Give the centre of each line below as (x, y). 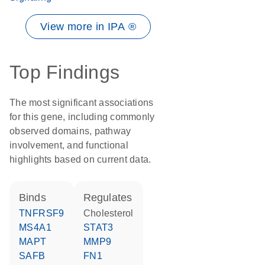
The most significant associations (82, 103)
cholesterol (112, 213)
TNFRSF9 (45, 213)
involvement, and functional (69, 145)
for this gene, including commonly (82, 117)
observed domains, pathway (70, 131)
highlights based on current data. (80, 159)
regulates (112, 198)
